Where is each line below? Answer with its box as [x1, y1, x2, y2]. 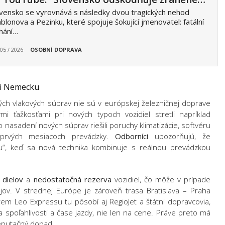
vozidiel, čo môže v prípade [114, 174, 211, 184]
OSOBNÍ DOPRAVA [30, 46, 82, 53]
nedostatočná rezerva [33, 174, 115, 184]
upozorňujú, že [155, 131, 211, 141]
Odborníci [115, 131, 155, 141]
